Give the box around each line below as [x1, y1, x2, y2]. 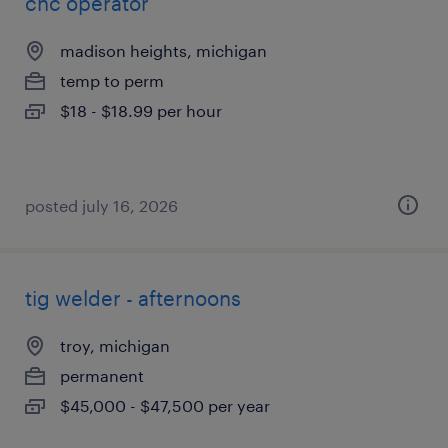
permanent [60, 366, 144, 385]
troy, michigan [60, 336, 170, 355]
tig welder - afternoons [25, 286, 241, 310]
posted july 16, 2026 [25, 196, 178, 215]
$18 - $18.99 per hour [60, 101, 222, 120]
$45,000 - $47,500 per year [60, 396, 270, 415]
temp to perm [60, 71, 164, 90]
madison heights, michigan [60, 41, 267, 60]
